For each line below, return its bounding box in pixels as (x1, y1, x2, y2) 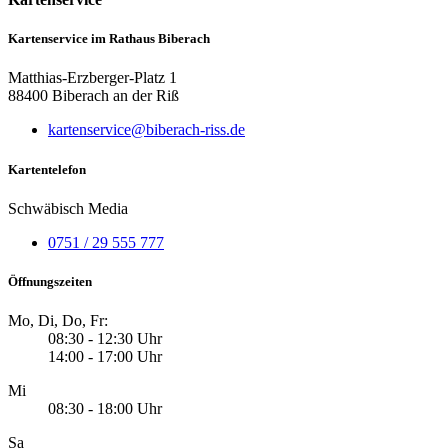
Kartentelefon (8, 161, 86, 177)
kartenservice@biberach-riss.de (48, 121, 245, 139)
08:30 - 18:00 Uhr (48, 400, 162, 418)
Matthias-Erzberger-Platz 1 (8, 69, 177, 87)
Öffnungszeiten (8, 273, 92, 289)
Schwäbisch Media (8, 199, 128, 217)
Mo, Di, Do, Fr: (8, 312, 108, 330)
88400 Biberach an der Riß (8, 87, 179, 105)
